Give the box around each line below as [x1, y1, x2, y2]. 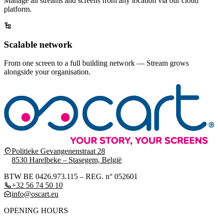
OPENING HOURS [4, 206, 68, 215]
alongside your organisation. [4, 68, 91, 76]
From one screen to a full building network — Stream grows [4, 59, 189, 68]
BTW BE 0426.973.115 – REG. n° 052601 [4, 172, 138, 181]
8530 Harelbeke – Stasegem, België [12, 155, 122, 164]
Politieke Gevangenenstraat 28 [12, 146, 105, 155]
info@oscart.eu [12, 189, 58, 198]
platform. [4, 5, 32, 14]
